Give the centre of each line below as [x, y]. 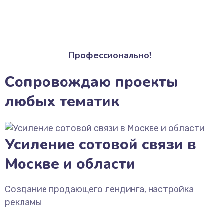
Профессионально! [109, 55]
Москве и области [70, 164]
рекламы [23, 202]
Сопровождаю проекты [91, 82]
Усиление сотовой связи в [100, 144]
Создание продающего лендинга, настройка [99, 189]
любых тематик [62, 101]
